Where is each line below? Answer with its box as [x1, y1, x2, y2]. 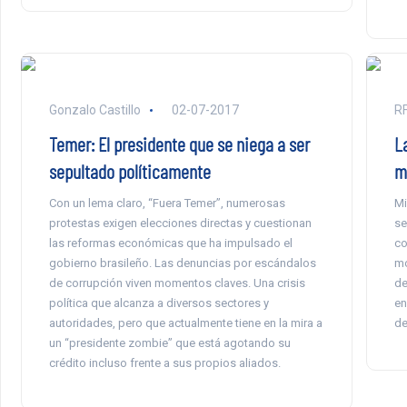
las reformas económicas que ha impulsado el [48, 236, 293, 250]
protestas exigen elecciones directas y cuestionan [48, 216, 312, 230]
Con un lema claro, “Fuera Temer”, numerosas [48, 196, 285, 210]
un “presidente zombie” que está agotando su [48, 336, 291, 350]
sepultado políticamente [48, 159, 211, 183]
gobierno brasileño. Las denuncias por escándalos [48, 256, 316, 270]
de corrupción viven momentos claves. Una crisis [48, 276, 305, 290]
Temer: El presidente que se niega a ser [48, 132, 310, 155]
